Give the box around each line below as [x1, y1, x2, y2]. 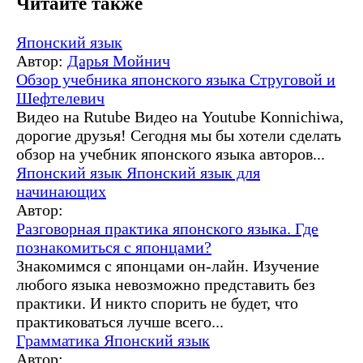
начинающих [16, 182, 106, 201]
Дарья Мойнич [67, 52, 170, 70]
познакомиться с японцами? [16, 238, 211, 257]
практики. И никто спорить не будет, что [16, 294, 298, 313]
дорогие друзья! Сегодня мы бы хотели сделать [16, 126, 341, 145]
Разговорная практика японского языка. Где [16, 220, 318, 238]
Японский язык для [126, 164, 260, 182]
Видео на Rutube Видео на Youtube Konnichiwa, [16, 108, 344, 126]
